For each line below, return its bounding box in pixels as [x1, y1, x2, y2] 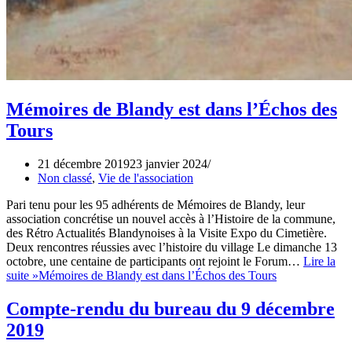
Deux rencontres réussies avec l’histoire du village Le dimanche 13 [6, 240, 337, 254]
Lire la [303, 254, 335, 268]
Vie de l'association [98, 170, 193, 185]
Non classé [38, 170, 92, 185]
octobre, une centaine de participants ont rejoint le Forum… [6, 254, 303, 268]
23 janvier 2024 [130, 156, 207, 170]
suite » [6, 268, 38, 282]
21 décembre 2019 [38, 156, 130, 170]
